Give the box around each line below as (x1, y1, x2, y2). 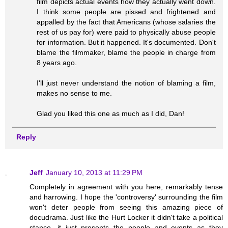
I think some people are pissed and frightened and (37, 8, 216, 16)
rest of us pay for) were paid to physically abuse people (37, 28, 216, 37)
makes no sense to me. (37, 89, 112, 98)
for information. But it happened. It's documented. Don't (37, 38, 216, 47)
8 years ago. (37, 59, 77, 67)
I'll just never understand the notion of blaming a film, (37, 79, 216, 88)
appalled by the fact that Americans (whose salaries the (37, 18, 216, 26)
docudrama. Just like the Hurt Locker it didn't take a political (30, 213, 223, 221)
